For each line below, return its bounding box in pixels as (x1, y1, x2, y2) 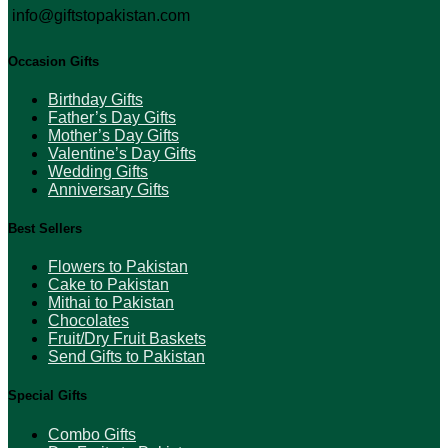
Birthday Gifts (48, 90, 143, 108)
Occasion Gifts (8, 53, 99, 69)
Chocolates (48, 312, 129, 330)
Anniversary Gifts (48, 180, 169, 198)
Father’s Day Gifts (48, 108, 176, 126)
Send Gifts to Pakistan (48, 348, 205, 366)
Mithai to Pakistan (48, 294, 174, 312)
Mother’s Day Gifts (48, 126, 179, 144)
